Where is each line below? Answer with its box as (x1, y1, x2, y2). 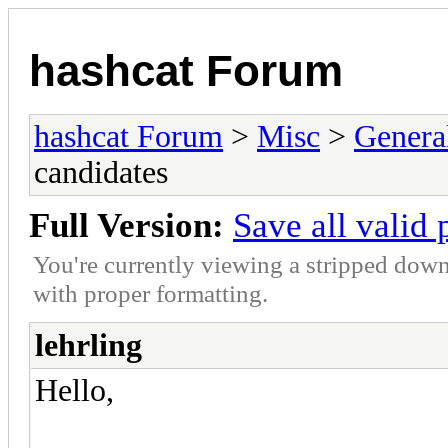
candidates (34, 154, 168, 190)
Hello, (35, 372, 114, 408)
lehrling (35, 327, 142, 363)
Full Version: (29, 205, 224, 245)
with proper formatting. (33, 278, 268, 307)
